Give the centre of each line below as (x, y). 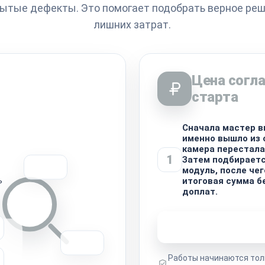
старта (215, 97)
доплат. (200, 191)
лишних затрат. (132, 24)
